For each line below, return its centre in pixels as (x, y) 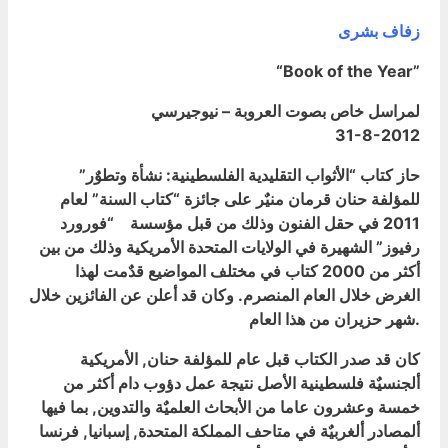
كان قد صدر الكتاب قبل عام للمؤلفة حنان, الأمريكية (250, 358)
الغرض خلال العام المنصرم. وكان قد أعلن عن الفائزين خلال (224, 294)
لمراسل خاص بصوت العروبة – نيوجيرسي (285, 110)
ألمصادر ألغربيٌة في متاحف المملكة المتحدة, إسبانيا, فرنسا (229, 430)
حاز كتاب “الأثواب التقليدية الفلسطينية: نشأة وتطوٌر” (249, 174)
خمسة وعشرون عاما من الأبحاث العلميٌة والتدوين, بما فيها (230, 406)
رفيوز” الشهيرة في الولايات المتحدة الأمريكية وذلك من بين (229, 246)
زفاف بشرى (379, 30)
